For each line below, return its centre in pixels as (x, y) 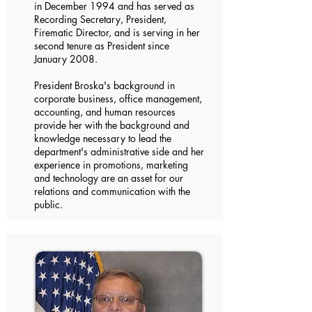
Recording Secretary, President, (100, 19)
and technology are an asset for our (109, 178)
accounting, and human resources (105, 112)
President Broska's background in (104, 85)
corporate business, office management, (118, 99)
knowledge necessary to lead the (103, 138)
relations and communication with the (112, 191)
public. (48, 204)
